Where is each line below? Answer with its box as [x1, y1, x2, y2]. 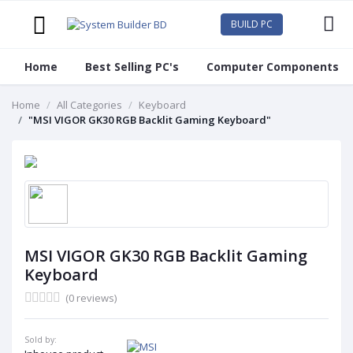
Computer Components [206, 59, 339, 75]
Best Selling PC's [85, 59, 179, 75]
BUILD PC [230, 17, 273, 31]
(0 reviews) [65, 291, 117, 306]
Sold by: [24, 334, 57, 346]
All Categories [57, 98, 122, 113]
